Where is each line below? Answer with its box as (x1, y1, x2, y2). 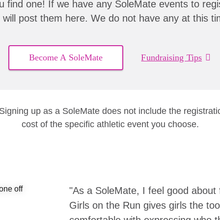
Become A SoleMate (28, 52, 103, 62)
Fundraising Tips (141, 52, 202, 62)
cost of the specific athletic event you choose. (21, 119, 199, 129)
